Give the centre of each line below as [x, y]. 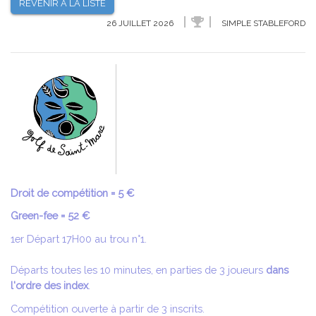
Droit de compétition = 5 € [73, 193]
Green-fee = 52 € [50, 216]
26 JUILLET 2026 [141, 24]
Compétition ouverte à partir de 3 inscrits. [108, 308]
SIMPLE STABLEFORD [262, 24]
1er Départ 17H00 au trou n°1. [79, 239]
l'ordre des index [49, 286]
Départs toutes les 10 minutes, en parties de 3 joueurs [138, 270]
